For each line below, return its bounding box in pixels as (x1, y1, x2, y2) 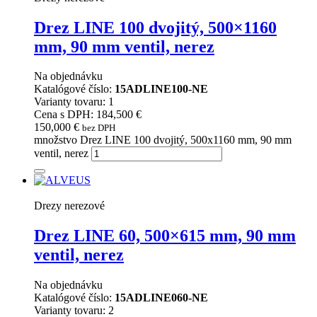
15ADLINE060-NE (115, 292, 208, 304)
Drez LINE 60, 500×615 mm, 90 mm (34, 226, 296, 246)
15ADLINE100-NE (115, 83, 208, 96)
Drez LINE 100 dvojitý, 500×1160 (34, 18, 277, 37)
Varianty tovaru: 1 (34, 96, 114, 108)
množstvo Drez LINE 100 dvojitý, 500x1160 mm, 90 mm (34, 134, 292, 146)
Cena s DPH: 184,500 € (34, 108, 142, 121)
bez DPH (82, 122, 115, 134)
